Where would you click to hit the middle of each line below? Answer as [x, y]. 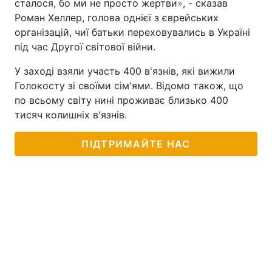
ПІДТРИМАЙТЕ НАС [136, 144]
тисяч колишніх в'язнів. [71, 115]
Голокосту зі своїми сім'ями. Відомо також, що [129, 86]
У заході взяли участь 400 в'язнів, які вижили [125, 71]
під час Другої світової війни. [85, 47]
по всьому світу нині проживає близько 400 [121, 100]
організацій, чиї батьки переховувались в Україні [132, 32]
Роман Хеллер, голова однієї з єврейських [117, 18]
